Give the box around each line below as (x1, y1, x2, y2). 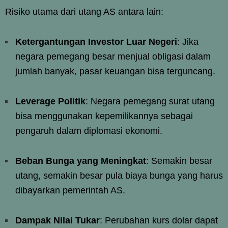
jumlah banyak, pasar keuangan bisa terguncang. (15, 66, 215, 76)
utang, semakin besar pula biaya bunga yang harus (15, 170, 223, 181)
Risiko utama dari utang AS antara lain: (5, 6, 163, 17)
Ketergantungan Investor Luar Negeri (15, 36, 177, 47)
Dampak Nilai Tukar (15, 215, 100, 225)
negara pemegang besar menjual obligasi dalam (15, 51, 211, 62)
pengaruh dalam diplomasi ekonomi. (15, 125, 162, 136)
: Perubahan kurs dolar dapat (100, 215, 218, 225)
